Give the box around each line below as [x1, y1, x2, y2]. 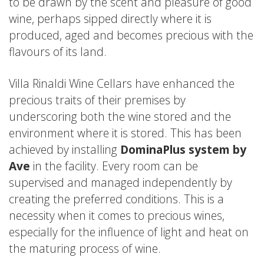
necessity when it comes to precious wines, [9, 207, 225, 223]
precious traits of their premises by [9, 91, 186, 108]
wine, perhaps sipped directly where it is [9, 10, 212, 27]
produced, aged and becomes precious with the [9, 27, 253, 43]
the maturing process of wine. [9, 240, 161, 256]
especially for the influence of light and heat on [9, 223, 249, 240]
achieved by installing [9, 141, 117, 157]
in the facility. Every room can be [30, 157, 198, 174]
